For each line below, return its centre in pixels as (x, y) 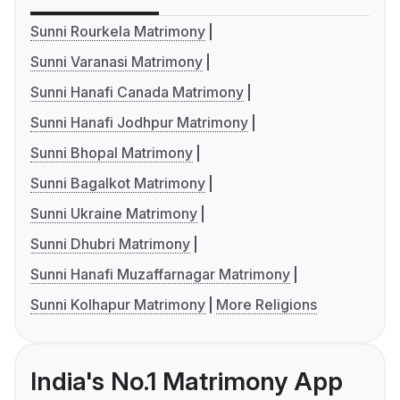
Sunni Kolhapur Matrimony (118, 304)
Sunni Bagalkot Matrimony (118, 183)
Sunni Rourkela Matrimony (118, 31)
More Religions (266, 304)
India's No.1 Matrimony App (187, 381)
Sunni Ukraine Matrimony (114, 213)
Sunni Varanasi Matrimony (117, 61)
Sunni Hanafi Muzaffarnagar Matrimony (160, 274)
